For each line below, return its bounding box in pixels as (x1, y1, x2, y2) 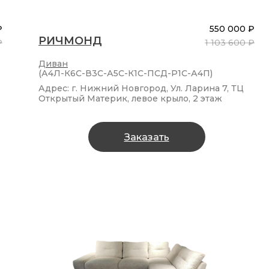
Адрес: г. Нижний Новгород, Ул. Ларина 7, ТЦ (38, 83, 244, 94)
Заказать (124, 131, 169, 143)
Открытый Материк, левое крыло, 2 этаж (38, 93, 222, 104)
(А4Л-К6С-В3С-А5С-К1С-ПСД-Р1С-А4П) (38, 68, 213, 79)
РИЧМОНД (38, 34, 102, 48)
